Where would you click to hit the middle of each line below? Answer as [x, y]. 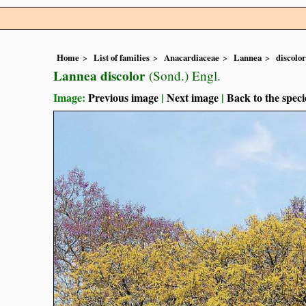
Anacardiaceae [192, 58]
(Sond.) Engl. [183, 76]
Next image [193, 98]
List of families [122, 58]
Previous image [123, 98]
